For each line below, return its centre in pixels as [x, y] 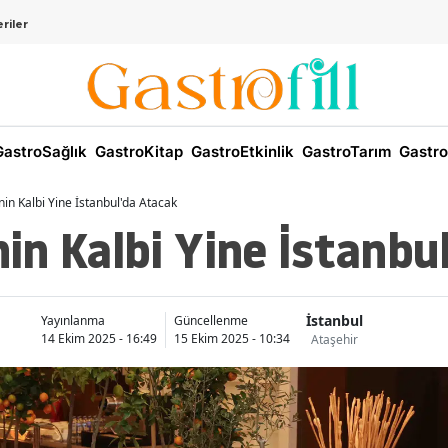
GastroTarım [344, 152]
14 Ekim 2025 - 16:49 [99, 338]
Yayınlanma [73, 320]
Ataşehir [334, 340]
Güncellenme [211, 320]
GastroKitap [137, 152]
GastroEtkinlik [240, 152]
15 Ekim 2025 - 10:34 [232, 338]
